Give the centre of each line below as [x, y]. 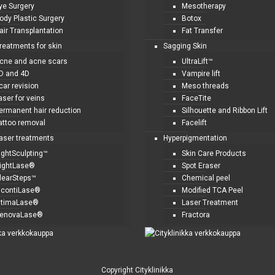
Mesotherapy [204, 6]
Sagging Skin [185, 46]
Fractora [196, 215]
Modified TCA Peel [213, 190]
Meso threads [206, 86]
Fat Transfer [203, 31]
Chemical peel [206, 178]
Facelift [195, 123]
